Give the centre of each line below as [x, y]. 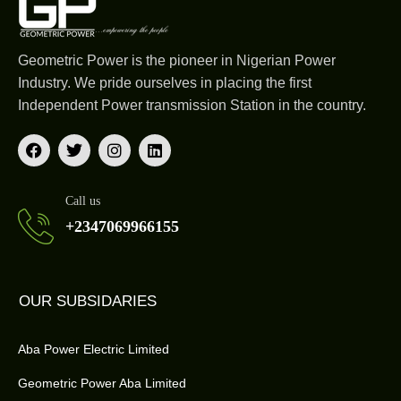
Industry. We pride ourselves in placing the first [165, 83]
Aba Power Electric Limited [94, 349]
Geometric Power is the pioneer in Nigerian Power [177, 60]
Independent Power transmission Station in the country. [192, 105]
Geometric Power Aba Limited [102, 383]
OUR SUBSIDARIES [88, 301]
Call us [83, 201]
